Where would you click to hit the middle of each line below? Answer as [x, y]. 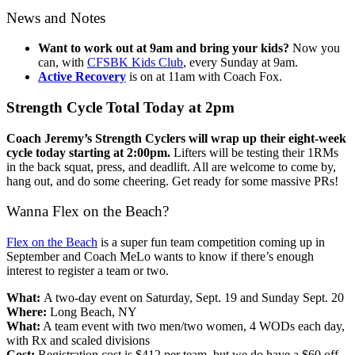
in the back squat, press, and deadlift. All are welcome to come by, [171, 166]
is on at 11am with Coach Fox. [204, 77]
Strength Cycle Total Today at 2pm [120, 107]
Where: [27, 312]
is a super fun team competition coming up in [211, 242]
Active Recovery [82, 77]
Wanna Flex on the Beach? [90, 212]
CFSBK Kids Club [135, 63]
